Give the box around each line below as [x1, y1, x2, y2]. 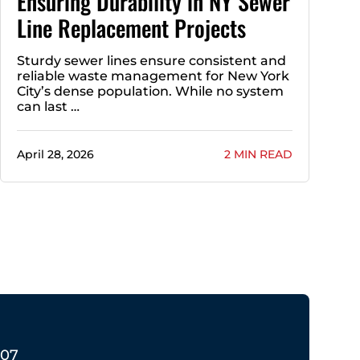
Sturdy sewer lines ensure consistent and [17, 52, 287, 68]
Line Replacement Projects [17, 10, 247, 44]
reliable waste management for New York [17, 67, 290, 84]
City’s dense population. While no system [17, 83, 284, 99]
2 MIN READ [223, 146, 292, 162]
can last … [17, 98, 80, 114]
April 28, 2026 [17, 146, 95, 162]
